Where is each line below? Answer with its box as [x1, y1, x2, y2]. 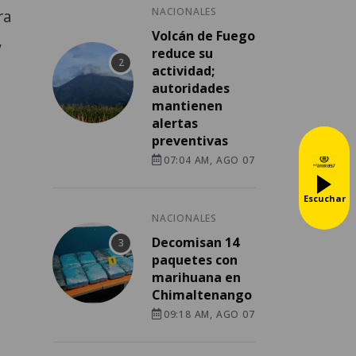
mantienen [152, 97, 222, 115]
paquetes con [152, 251, 238, 269]
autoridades [152, 79, 230, 98]
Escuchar [303, 192, 346, 204]
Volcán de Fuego [152, 27, 255, 45]
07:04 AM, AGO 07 [163, 153, 255, 168]
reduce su [152, 44, 213, 63]
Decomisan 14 [152, 234, 239, 252]
